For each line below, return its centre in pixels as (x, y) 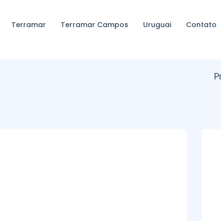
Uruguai (157, 25)
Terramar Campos (94, 25)
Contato (201, 25)
